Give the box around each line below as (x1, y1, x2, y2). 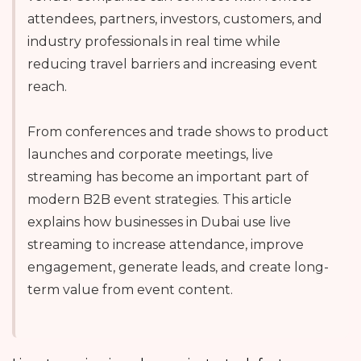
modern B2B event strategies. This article (27, 191, 292, 207)
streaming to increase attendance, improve (27, 236, 304, 252)
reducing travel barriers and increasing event (27, 56, 317, 72)
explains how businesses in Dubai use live (27, 214, 291, 230)
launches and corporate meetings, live (27, 146, 273, 162)
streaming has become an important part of (27, 168, 309, 185)
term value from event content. (27, 281, 233, 297)
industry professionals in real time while (27, 33, 280, 49)
